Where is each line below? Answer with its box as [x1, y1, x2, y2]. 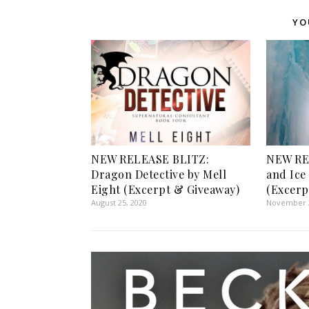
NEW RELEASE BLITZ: [91, 151, 209, 166]
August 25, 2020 [91, 197, 147, 208]
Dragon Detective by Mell [91, 166, 226, 181]
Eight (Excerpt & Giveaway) [91, 181, 239, 197]
